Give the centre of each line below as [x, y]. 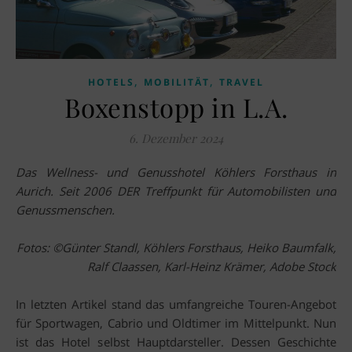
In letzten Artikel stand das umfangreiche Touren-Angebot [176, 304]
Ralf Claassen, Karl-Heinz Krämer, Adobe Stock [212, 267]
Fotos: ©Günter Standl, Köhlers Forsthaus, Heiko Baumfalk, [176, 248]
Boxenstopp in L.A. [176, 107]
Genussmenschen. [65, 210]
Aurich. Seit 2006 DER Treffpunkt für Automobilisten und [176, 191]
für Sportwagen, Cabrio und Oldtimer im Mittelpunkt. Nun [176, 323]
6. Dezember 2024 [176, 139]
